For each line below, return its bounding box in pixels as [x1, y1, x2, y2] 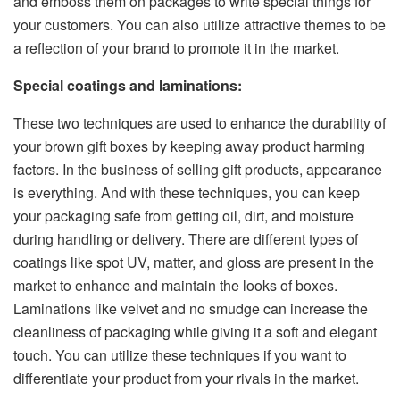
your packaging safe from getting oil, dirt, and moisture [13, 205, 354, 227]
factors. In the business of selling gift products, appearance [13, 159, 382, 180]
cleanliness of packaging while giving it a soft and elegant [13, 321, 377, 343]
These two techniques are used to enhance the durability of [13, 112, 386, 134]
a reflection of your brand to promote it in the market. [13, 37, 339, 59]
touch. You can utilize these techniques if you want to [13, 345, 346, 366]
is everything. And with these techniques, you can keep [13, 182, 360, 204]
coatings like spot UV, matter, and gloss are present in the [13, 252, 374, 273]
